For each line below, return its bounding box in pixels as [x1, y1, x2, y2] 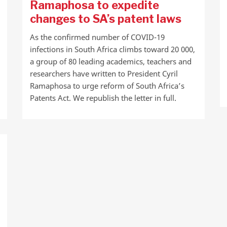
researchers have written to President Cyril [29, 68, 178, 79]
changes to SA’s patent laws [29, 12, 181, 25]
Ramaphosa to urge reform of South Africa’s [29, 81, 184, 91]
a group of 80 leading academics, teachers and [29, 56, 192, 66]
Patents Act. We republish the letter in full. [29, 93, 176, 103]
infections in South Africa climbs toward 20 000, [29, 44, 195, 54]
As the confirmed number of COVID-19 [29, 32, 165, 42]
